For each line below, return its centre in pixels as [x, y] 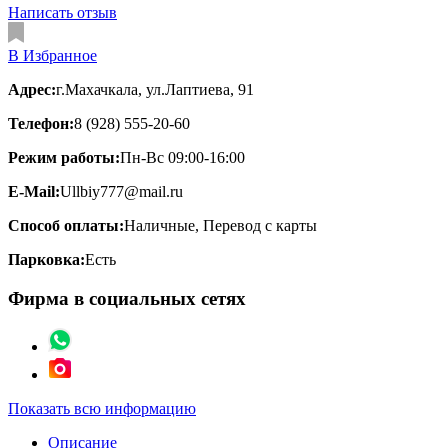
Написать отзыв [62, 12]
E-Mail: [34, 191]
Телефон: [41, 123]
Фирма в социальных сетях [127, 298]
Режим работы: [64, 157]
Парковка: [46, 259]
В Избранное [52, 55]
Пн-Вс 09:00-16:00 [182, 157]
